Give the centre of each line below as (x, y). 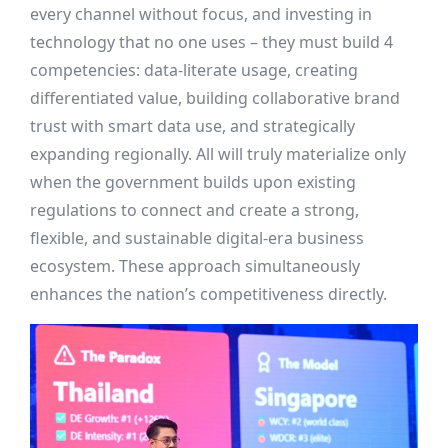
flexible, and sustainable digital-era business (197, 238)
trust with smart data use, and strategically (192, 126)
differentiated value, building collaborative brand (215, 98)
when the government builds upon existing (193, 182)
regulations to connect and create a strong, (194, 210)
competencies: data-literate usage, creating (194, 70)
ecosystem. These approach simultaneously (195, 266)
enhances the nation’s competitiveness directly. (208, 294)
